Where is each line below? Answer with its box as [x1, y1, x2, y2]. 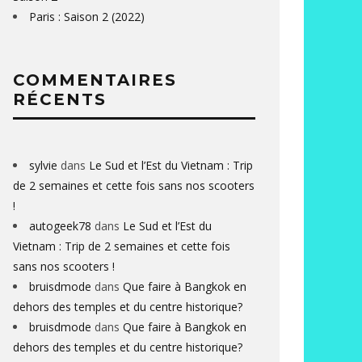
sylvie [29, 158, 57, 173]
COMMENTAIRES [13, 70, 177, 90]
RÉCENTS [13, 90, 107, 109]
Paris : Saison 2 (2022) [29, 9, 145, 24]
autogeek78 [29, 218, 91, 234]
